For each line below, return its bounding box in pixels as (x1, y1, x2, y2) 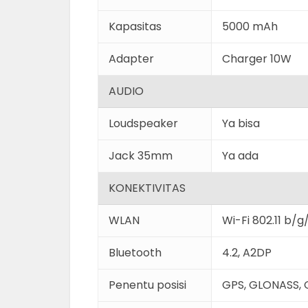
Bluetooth (109, 245, 162, 261)
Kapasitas (109, 19, 162, 34)
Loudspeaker (109, 115, 178, 131)
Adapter (109, 51, 154, 67)
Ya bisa (222, 115, 260, 131)
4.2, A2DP (222, 245, 272, 261)
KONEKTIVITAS (109, 180, 186, 196)
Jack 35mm (109, 148, 173, 164)
